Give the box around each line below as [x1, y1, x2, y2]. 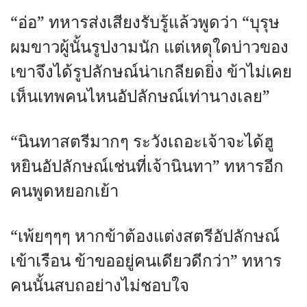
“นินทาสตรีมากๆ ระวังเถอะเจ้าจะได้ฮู [10, 130, 274, 154]
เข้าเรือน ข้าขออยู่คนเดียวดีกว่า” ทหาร [10, 249, 282, 273]
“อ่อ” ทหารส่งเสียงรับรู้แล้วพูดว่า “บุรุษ [10, 11, 280, 35]
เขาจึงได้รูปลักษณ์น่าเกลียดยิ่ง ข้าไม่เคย [10, 60, 292, 84]
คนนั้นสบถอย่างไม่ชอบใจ [10, 274, 189, 298]
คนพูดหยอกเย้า [10, 180, 119, 204]
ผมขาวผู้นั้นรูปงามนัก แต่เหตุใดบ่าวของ [10, 36, 288, 60]
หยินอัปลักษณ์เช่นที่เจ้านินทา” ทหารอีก [10, 155, 284, 179]
